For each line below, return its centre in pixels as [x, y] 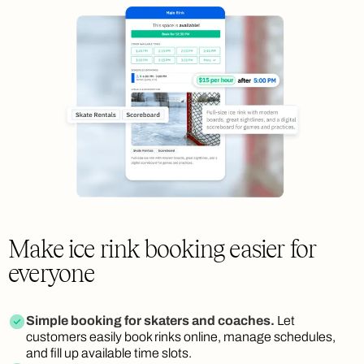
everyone [52, 274]
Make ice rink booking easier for [162, 249]
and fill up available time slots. [109, 353]
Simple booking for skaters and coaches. [150, 321]
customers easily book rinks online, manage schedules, [181, 337]
